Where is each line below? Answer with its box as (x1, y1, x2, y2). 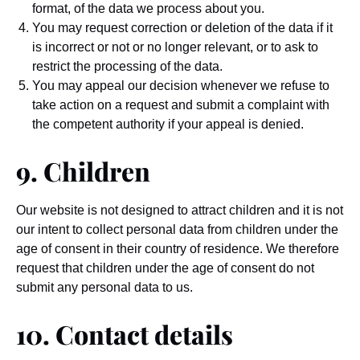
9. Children (16, 153, 150, 188)
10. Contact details (16, 317, 233, 351)
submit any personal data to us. (16, 280, 193, 294)
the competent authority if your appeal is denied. (32, 117, 304, 131)
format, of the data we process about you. (32, 2, 264, 15)
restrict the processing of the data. (32, 59, 223, 73)
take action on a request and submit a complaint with (32, 98, 329, 112)
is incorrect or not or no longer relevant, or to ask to (32, 40, 318, 54)
